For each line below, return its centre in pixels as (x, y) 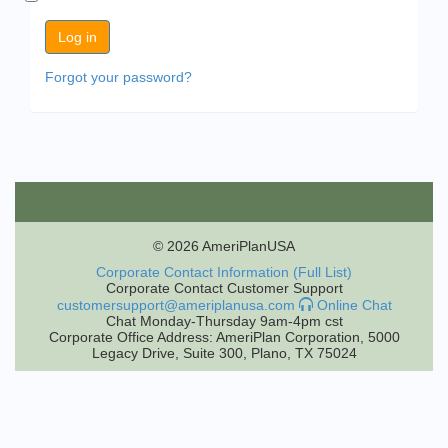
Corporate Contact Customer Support (224, 288)
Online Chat (352, 305)
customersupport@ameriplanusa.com (175, 305)
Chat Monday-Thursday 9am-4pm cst (224, 321)
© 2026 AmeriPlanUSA (224, 246)
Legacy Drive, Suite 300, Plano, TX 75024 (224, 353)
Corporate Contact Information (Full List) (224, 272)
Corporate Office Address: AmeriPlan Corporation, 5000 (224, 337)
